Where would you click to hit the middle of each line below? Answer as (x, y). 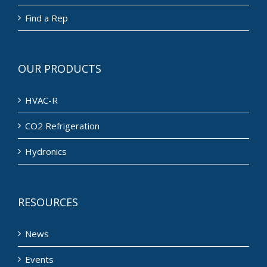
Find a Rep (46, 18)
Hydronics (46, 151)
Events (39, 259)
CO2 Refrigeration (62, 125)
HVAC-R (41, 100)
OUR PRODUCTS (60, 68)
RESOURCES (48, 202)
